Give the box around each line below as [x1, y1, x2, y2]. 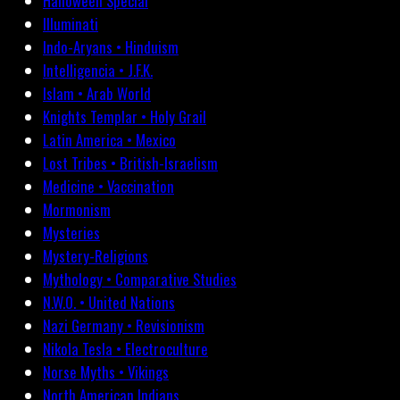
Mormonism [43, 198, 111, 221]
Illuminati [43, 12, 98, 36]
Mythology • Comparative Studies [43, 268, 237, 291]
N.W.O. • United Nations [43, 291, 175, 314]
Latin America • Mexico [43, 129, 176, 152]
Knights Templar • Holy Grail [43, 105, 206, 129]
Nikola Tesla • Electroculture [43, 337, 208, 361]
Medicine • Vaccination [43, 175, 174, 198]
